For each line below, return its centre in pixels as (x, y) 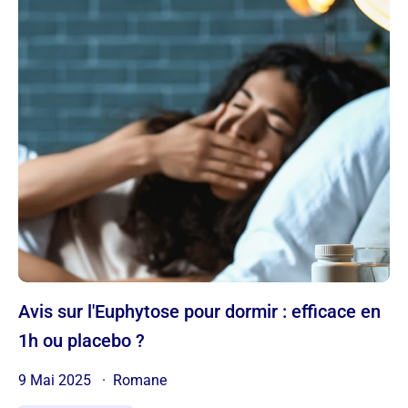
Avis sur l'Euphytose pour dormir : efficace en (24, 312)
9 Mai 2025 (56, 381)
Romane (140, 381)
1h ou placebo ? (82, 341)
